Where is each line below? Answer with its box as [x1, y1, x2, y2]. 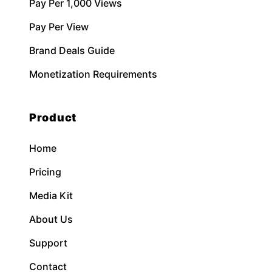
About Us [29, 212, 73, 225]
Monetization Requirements [29, 67, 157, 80]
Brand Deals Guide [29, 44, 115, 56]
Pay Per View [29, 20, 89, 33]
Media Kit [29, 189, 73, 202]
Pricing [29, 165, 61, 178]
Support [29, 236, 67, 249]
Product [29, 110, 77, 124]
